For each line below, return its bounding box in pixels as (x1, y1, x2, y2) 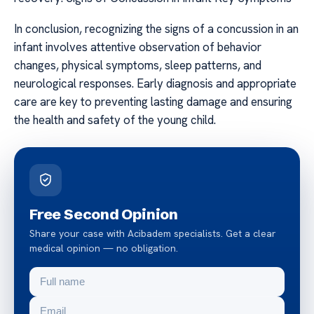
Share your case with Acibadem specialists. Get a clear (29, 227, 276, 240)
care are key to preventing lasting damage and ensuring (14, 94, 292, 110)
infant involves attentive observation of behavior (14, 39, 261, 55)
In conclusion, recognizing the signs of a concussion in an (14, 21, 299, 37)
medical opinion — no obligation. (29, 242, 178, 255)
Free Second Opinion (29, 205, 179, 224)
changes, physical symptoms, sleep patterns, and (14, 57, 261, 74)
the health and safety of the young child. (14, 112, 216, 128)
